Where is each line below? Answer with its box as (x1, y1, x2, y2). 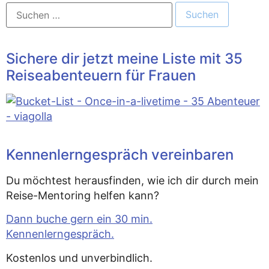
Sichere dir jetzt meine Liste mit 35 (6, 49, 243, 67)
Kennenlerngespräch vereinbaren (6, 145, 234, 163)
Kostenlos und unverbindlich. (6, 251, 153, 264)
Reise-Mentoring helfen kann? (6, 189, 159, 202)
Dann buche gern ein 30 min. (6, 213, 153, 226)
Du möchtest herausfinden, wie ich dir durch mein (6, 174, 259, 187)
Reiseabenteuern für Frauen (6, 66, 196, 84)
